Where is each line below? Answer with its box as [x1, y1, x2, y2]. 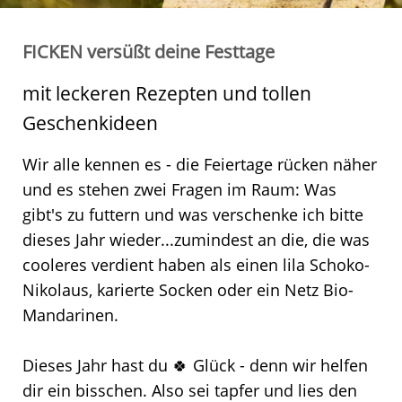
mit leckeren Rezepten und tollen [22, 80, 311, 106]
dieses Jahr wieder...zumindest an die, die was [22, 228, 370, 250]
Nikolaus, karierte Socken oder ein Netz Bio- [22, 278, 354, 301]
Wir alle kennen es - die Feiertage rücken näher [22, 153, 377, 175]
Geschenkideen [22, 109, 158, 135]
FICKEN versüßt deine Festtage [22, 38, 275, 64]
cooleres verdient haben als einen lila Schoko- [22, 253, 370, 275]
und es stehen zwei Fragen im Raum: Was [22, 178, 336, 200]
